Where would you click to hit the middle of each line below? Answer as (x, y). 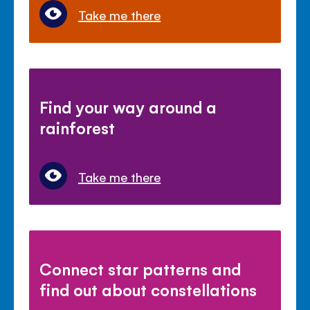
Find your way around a (128, 107)
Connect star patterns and (140, 269)
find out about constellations (148, 290)
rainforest (77, 128)
